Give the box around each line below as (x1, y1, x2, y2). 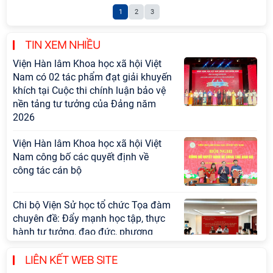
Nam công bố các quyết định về (13, 151, 149, 163)
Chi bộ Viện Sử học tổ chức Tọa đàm (13, 199, 171, 211)
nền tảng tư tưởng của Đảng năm (13, 98, 156, 110)
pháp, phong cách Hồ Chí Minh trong (13, 239, 170, 251)
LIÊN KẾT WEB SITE (25, 253, 118, 267)
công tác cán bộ (13, 165, 82, 176)
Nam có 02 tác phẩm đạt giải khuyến (13, 71, 172, 83)
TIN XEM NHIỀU (25, 38, 100, 51)
